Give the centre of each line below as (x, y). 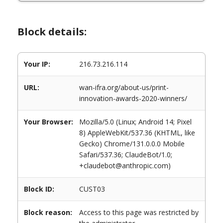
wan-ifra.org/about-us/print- (124, 87)
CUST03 (92, 189)
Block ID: (39, 189)
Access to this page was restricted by (139, 212)
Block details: (52, 32)
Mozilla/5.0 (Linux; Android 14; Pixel (135, 122)
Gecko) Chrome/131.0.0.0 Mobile (132, 144)
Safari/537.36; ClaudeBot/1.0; (126, 155)
